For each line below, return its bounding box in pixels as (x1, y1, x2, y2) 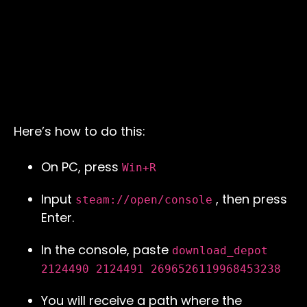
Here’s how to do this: (14, 123, 145, 140)
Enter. (41, 209, 74, 227)
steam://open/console (75, 193, 212, 207)
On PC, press (41, 158, 122, 176)
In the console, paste (41, 241, 172, 259)
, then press (212, 191, 287, 208)
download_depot (172, 244, 268, 258)
